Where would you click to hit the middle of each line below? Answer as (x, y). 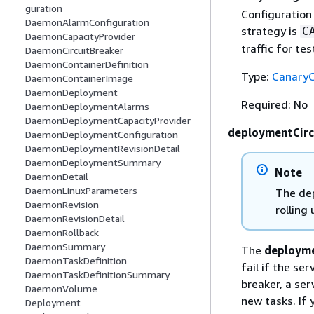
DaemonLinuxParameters (81, 191)
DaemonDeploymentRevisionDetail (103, 149)
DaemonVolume (61, 289)
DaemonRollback (62, 233)
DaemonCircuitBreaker (74, 50)
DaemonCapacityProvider (80, 36)
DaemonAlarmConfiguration (87, 22)
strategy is (270, 30)
